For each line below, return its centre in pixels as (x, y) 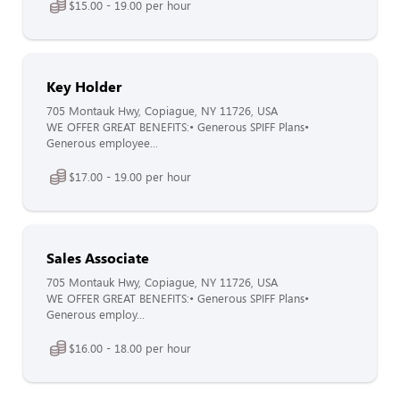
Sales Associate (98, 258)
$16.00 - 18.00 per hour (130, 348)
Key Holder (84, 86)
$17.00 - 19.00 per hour (130, 176)
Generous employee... (102, 143)
